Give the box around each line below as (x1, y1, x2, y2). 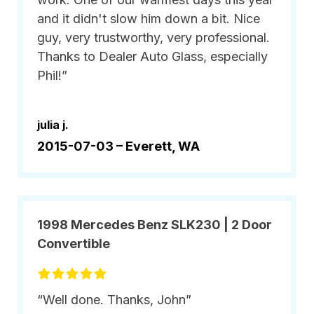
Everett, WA (125, 139, 200, 153)
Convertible (37, 236, 110, 251)
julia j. (37, 118, 69, 132)
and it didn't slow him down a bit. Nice (37, 11, 260, 26)
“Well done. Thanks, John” (37, 292, 191, 307)
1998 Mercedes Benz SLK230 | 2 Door (37, 217, 272, 232)
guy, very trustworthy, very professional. (37, 30, 270, 45)
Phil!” (37, 68, 67, 83)
